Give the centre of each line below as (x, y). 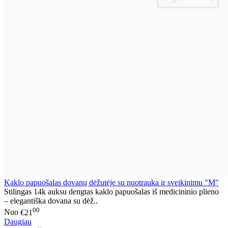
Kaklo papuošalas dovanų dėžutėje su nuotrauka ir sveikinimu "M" (111, 183)
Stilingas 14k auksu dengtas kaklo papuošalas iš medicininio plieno (111, 192)
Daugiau (18, 221)
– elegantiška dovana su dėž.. (51, 201)
